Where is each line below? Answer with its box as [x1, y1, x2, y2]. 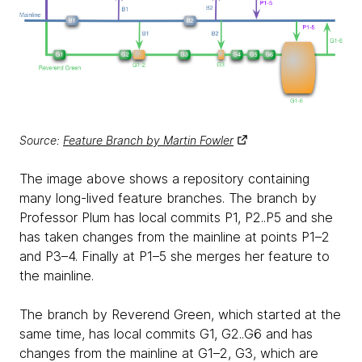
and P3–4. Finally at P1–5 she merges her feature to [19, 248, 330, 265]
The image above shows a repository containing [19, 170, 309, 187]
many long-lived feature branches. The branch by [19, 190, 317, 207]
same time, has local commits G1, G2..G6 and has [19, 326, 313, 343]
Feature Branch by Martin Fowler [63, 133, 234, 148]
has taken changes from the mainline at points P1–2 [19, 229, 330, 246]
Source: [19, 133, 63, 148]
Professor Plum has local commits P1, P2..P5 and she [19, 209, 333, 226]
